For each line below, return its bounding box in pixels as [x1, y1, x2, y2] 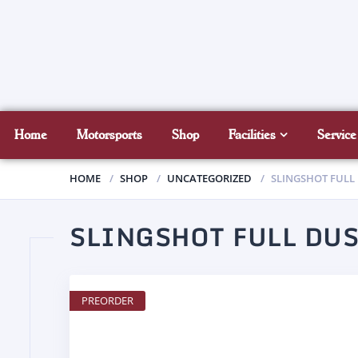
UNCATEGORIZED [167, 171, 252, 186]
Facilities [229, 127, 276, 143]
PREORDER [82, 293, 133, 308]
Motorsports [77, 127, 143, 143]
